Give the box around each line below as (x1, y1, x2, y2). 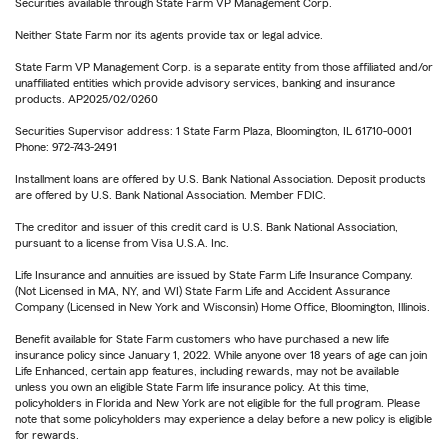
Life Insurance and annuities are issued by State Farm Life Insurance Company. (15, 269, 413, 282)
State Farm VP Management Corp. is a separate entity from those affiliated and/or (15, 61, 433, 74)
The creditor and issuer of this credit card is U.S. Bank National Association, (15, 221, 398, 234)
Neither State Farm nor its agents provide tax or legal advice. (15, 29, 323, 42)
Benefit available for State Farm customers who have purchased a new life (15, 333, 389, 346)
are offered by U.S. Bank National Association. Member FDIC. (15, 189, 326, 202)
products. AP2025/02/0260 (15, 93, 158, 106)
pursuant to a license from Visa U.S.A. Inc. (15, 237, 229, 250)
